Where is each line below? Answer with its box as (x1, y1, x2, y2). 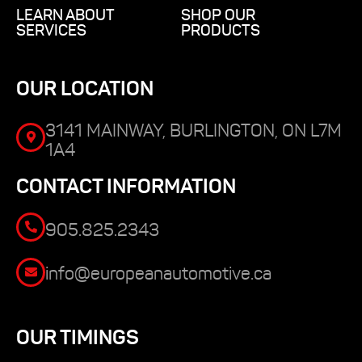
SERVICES (16, 20, 86, 40)
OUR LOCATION (16, 75, 154, 101)
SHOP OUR (181, 5, 255, 24)
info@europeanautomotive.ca (45, 262, 271, 284)
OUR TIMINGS (16, 324, 139, 350)
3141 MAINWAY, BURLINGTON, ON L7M (45, 119, 342, 141)
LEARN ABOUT (16, 5, 115, 24)
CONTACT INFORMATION (16, 173, 236, 199)
